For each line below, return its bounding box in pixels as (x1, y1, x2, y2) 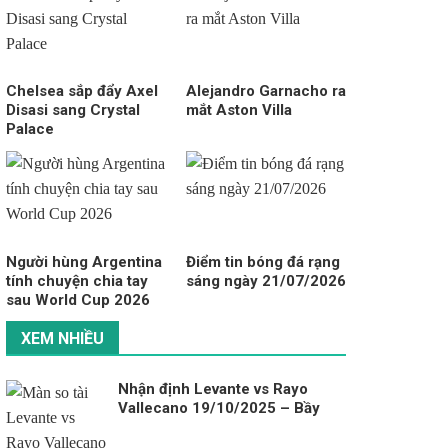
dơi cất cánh (117, 418, 205, 437)
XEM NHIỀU (20, 329, 104, 349)
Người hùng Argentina (5, 252, 162, 271)
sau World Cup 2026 (5, 290, 150, 309)
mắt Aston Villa (185, 101, 292, 120)
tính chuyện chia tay (5, 271, 148, 290)
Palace (5, 120, 54, 139)
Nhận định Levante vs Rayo (117, 380, 308, 399)
